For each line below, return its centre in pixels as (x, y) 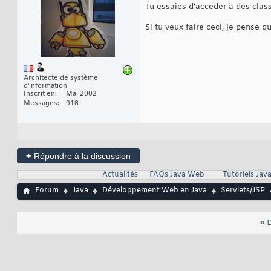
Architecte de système (61, 78)
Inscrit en (39, 94)
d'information (45, 86)
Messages (41, 104)
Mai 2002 (81, 94)
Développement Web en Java (155, 191)
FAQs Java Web (177, 175)
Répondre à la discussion (81, 156)
